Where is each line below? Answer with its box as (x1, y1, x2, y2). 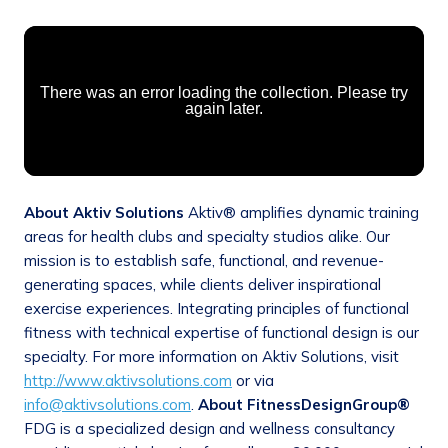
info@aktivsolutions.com (24, 395, 191, 415)
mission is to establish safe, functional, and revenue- (24, 251, 384, 271)
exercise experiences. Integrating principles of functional (24, 299, 409, 319)
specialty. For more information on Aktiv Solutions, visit (24, 347, 399, 367)
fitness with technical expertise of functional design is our (24, 323, 419, 343)
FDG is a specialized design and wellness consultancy (24, 419, 395, 439)
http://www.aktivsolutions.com (24, 371, 232, 391)
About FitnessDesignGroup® (198, 395, 410, 415)
